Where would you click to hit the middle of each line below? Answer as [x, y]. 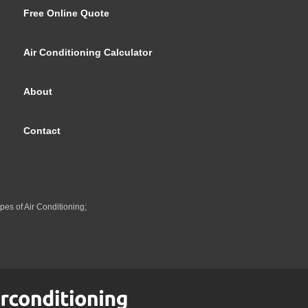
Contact [42, 131]
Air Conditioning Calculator [88, 52]
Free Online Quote [66, 13]
